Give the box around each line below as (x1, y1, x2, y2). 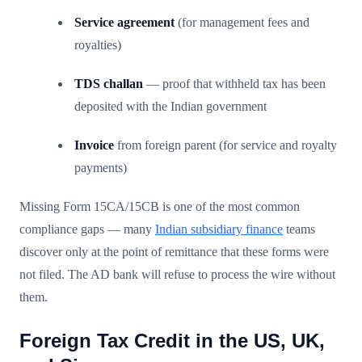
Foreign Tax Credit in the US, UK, (19, 329, 325, 351)
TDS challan (74, 76, 143, 90)
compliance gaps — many (19, 221, 155, 236)
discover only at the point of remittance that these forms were (19, 244, 329, 259)
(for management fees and (175, 15, 309, 29)
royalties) (74, 37, 121, 52)
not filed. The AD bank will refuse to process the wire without (19, 267, 335, 281)
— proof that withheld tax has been (143, 76, 326, 90)
